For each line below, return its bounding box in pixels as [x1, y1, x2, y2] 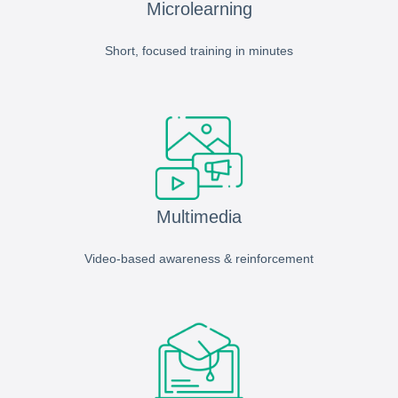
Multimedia [156, 207, 242, 227]
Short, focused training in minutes [105, 44, 293, 59]
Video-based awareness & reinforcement [84, 251, 314, 267]
